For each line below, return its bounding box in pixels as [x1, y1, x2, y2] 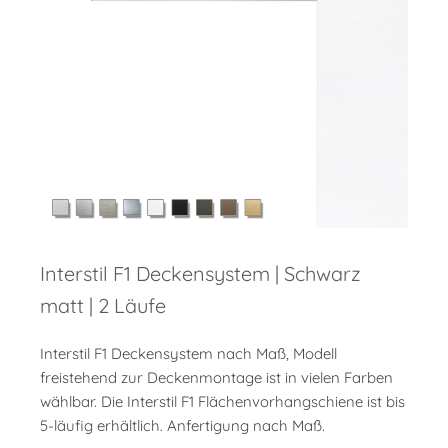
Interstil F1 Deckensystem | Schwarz [40, 261, 361, 287]
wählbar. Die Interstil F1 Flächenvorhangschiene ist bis [40, 392, 405, 412]
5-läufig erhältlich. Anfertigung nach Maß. [40, 416, 325, 436]
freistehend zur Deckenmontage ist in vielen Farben [40, 368, 393, 388]
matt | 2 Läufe [40, 293, 166, 319]
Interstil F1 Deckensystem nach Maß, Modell [40, 344, 337, 364]
